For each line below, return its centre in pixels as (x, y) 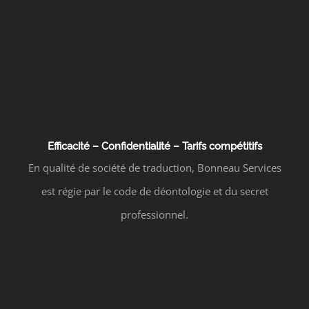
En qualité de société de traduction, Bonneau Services (154, 167)
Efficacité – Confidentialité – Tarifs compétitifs (154, 146)
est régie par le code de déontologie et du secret (154, 191)
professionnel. (154, 214)
